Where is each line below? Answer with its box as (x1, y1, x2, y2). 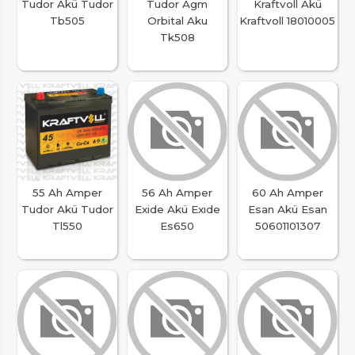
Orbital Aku (147, 14, 208, 28)
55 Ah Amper (32, 186, 103, 200)
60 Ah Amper (251, 186, 323, 200)
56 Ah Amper (142, 186, 213, 200)
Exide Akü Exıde (134, 203, 220, 216)
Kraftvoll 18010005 (239, 14, 336, 28)
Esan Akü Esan (247, 203, 327, 216)
